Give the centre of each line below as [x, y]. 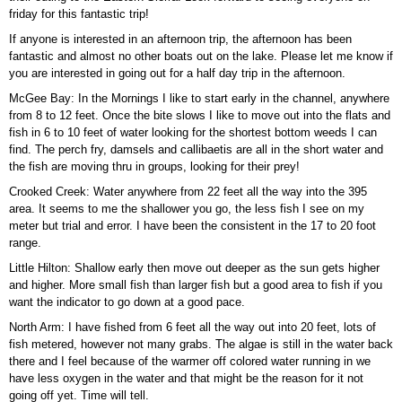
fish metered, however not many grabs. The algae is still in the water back [201, 345]
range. [25, 243]
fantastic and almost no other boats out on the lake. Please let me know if [201, 57]
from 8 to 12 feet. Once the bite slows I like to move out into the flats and [200, 116]
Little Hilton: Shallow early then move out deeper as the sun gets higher [194, 268]
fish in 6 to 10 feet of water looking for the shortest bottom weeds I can [193, 133]
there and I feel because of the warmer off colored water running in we [190, 362]
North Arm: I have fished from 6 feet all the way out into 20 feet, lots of [192, 328]
